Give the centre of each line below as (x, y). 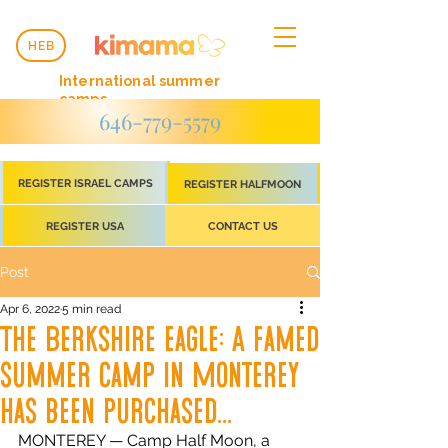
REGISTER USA (85, 226)
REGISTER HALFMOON (242, 184)
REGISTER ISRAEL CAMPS (85, 183)
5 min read (91, 309)
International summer (139, 81)
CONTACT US (242, 226)
